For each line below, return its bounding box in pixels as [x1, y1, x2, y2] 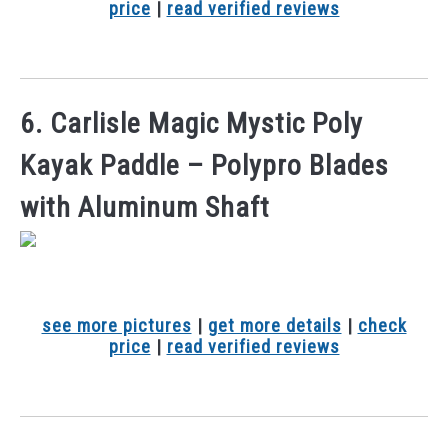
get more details [207, 314, 342, 336]
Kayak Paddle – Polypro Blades [20, 149, 389, 183]
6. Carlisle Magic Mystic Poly [20, 107, 363, 141]
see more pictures [41, 314, 192, 336]
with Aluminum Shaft [20, 191, 270, 225]
